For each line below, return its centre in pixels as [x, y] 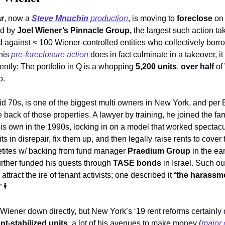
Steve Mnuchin [60, 19]
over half [197, 67]
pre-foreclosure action [50, 55]
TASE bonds [137, 163]
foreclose [195, 19]
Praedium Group [159, 151]
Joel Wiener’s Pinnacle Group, [75, 31]
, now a [18, 19]
